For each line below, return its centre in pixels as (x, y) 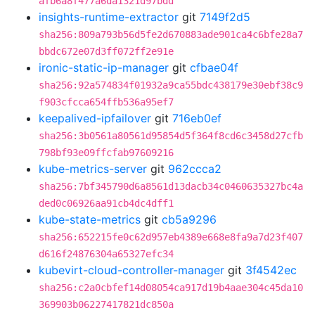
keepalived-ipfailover (95, 118)
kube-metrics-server (93, 169)
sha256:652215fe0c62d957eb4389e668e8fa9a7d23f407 (171, 237)
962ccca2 (195, 169)
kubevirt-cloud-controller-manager (131, 270)
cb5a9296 (189, 219)
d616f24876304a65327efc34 (106, 254)
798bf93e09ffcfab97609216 (106, 153)
